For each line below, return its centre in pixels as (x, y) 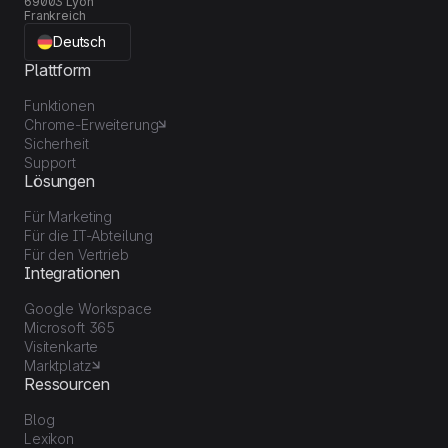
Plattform (57, 69)
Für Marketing (68, 216)
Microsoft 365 (70, 327)
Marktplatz (58, 365)
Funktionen (59, 105)
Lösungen (59, 180)
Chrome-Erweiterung (91, 124)
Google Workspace (88, 308)
